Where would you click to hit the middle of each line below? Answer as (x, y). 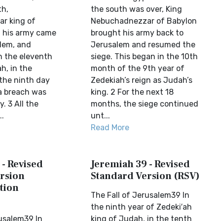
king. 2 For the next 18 (132, 92)
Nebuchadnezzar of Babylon (144, 21)
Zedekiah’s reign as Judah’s (142, 80)
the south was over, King (137, 9)
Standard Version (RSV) (146, 176)
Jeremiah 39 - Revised (141, 164)
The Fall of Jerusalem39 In (140, 195)
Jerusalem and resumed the (143, 45)
